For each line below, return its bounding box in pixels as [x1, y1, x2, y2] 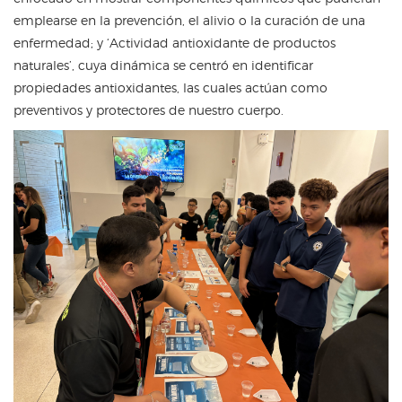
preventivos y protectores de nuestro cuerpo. [13, 102, 284, 118]
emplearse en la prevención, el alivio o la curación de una [13, 13, 365, 28]
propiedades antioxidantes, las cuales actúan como [13, 80, 328, 95]
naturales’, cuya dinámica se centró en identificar [13, 57, 313, 73]
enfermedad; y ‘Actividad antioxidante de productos [13, 35, 336, 50]
